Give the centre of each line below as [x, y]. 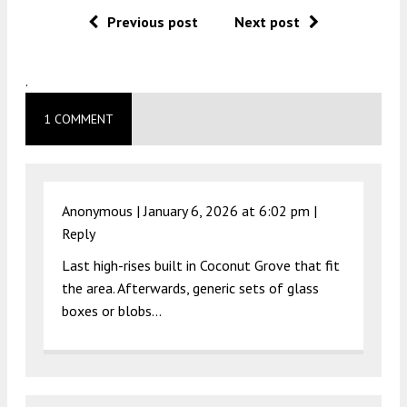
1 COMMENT [79, 119]
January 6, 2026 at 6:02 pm [227, 210]
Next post [267, 21]
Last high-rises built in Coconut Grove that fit [201, 265]
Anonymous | [103, 210]
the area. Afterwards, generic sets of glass [190, 288]
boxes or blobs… [112, 310]
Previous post [153, 21]
